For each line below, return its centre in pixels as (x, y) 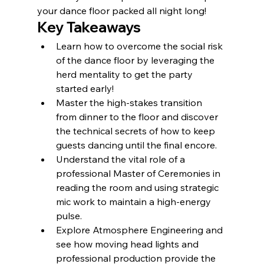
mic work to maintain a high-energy (134, 201)
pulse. (69, 215)
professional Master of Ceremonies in (139, 173)
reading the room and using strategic (138, 187)
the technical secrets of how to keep (136, 131)
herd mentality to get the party (125, 74)
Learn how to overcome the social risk (140, 46)
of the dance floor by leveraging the (136, 60)
